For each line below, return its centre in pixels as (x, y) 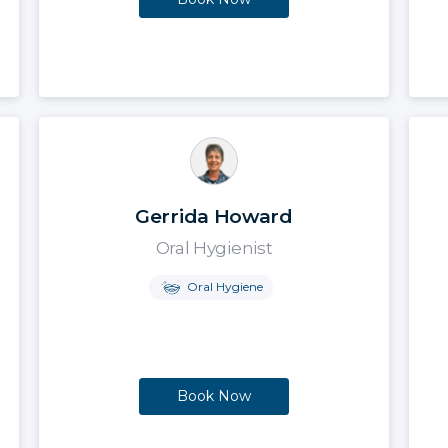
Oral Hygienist (214, 247)
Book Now (214, 396)
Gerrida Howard (214, 216)
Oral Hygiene (223, 286)
